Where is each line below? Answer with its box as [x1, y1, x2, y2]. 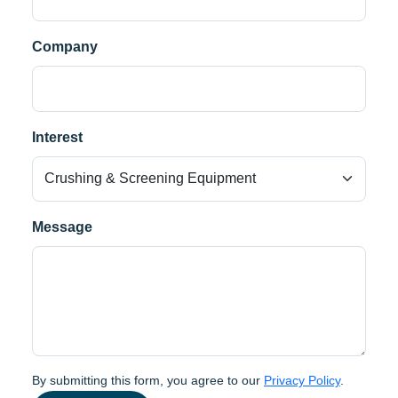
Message [32, 219, 92, 235]
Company [32, 38, 98, 54]
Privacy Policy [264, 372, 340, 387]
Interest [32, 129, 83, 145]
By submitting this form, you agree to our [32, 372, 264, 387]
